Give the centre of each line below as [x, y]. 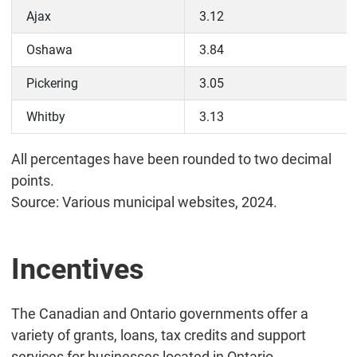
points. [32, 181]
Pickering [52, 84]
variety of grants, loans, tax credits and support [158, 335]
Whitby [45, 117]
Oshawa [49, 50]
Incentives [77, 270]
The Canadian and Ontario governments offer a [159, 314]
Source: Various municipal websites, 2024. [144, 202]
